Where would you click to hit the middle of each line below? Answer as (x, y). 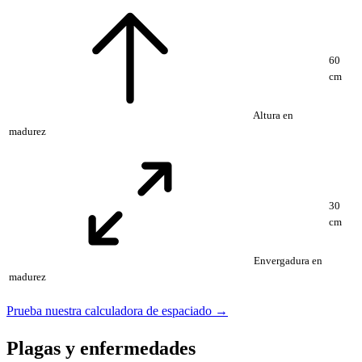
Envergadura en (287, 261)
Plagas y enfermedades (101, 349)
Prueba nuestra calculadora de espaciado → (117, 311)
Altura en (272, 116)
